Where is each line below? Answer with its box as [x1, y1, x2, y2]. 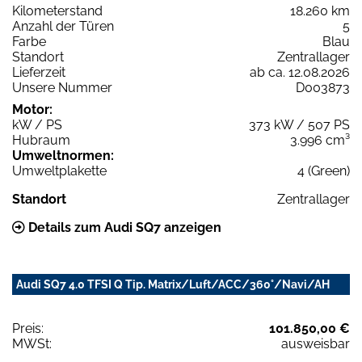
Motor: [12, 101, 53, 117]
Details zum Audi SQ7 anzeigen [25, 219, 221, 235]
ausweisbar [281, 335, 350, 351]
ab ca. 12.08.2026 [250, 64, 350, 80]
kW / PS [12, 116, 62, 133]
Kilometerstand [12, 2, 103, 19]
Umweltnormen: [12, 147, 114, 163]
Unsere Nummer [12, 79, 112, 95]
